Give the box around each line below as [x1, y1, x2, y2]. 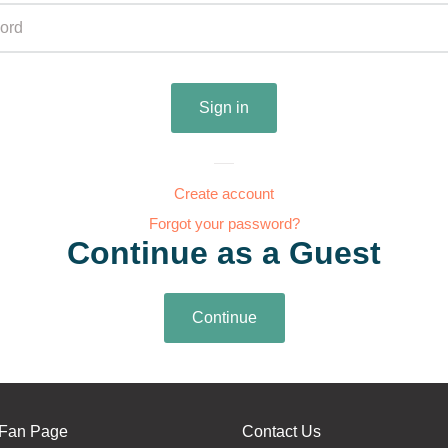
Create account [174, 185, 274, 202]
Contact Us [241, 423, 321, 440]
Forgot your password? [148, 215, 300, 232]
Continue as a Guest [67, 235, 381, 271]
